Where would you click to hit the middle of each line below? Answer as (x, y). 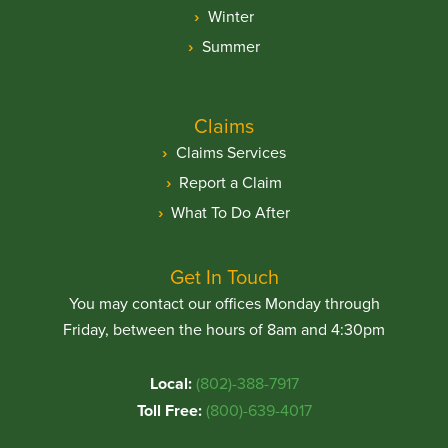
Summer (230, 45)
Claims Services (230, 151)
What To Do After (230, 211)
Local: (170, 383)
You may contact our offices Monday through (224, 302)
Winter (230, 15)
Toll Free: (169, 410)
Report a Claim (230, 181)
